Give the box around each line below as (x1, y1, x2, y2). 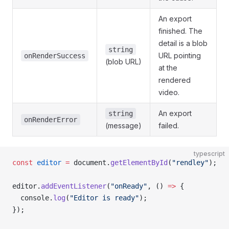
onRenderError (24, 116, 77, 124)
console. (12, 194, 53, 202)
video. (158, 88, 179, 97)
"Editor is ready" (70, 194, 139, 202)
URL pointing (158, 51, 201, 60)
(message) (105, 121, 142, 130)
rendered (158, 76, 191, 84)
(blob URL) (105, 57, 142, 66)
